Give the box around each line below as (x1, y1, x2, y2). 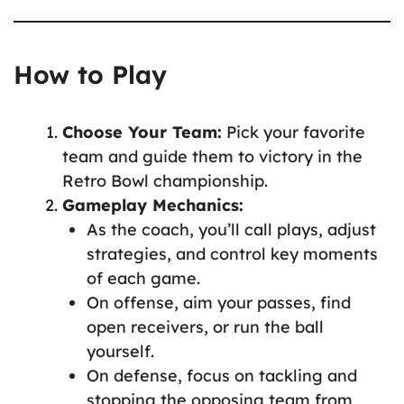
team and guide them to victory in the (62, 146, 363, 168)
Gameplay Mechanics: (62, 195, 243, 216)
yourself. (87, 341, 154, 363)
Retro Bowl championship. (62, 170, 268, 192)
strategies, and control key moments (87, 243, 378, 265)
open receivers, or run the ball (87, 317, 324, 338)
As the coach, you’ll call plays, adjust (87, 219, 376, 241)
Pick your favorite (222, 122, 365, 143)
